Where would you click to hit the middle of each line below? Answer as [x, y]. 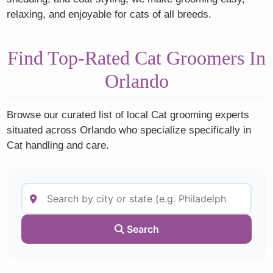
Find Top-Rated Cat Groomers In [136, 58]
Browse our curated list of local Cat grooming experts [128, 115]
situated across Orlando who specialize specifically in [129, 130]
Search [141, 229]
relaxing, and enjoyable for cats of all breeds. [109, 14]
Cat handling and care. [58, 145]
